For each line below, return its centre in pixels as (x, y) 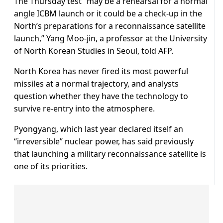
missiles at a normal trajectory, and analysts (96, 84)
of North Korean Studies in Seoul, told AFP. (94, 51)
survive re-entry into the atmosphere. (84, 109)
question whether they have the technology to (101, 96)
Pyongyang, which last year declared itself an (99, 129)
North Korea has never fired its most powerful (101, 71)
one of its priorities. (51, 167)
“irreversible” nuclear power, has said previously (104, 142)
